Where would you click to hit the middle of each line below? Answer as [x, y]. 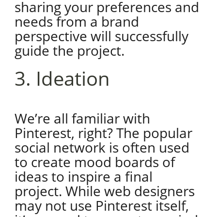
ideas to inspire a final [83, 176]
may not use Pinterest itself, [101, 205]
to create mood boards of [94, 162]
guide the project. [69, 50]
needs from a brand [77, 21]
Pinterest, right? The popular [103, 133]
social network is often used [102, 147]
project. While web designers [104, 191]
